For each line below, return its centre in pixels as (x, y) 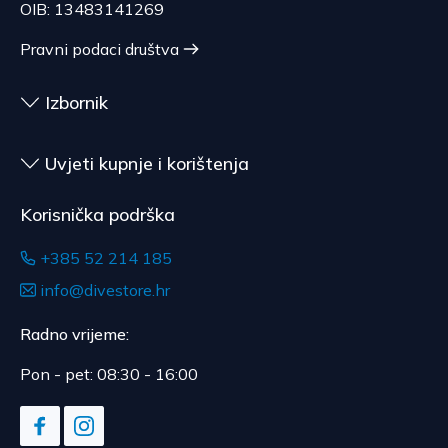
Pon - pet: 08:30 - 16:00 (109, 374)
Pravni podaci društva (99, 49)
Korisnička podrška (97, 214)
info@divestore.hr (105, 290)
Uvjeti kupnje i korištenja (147, 163)
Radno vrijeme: (74, 334)
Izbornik (77, 102)
